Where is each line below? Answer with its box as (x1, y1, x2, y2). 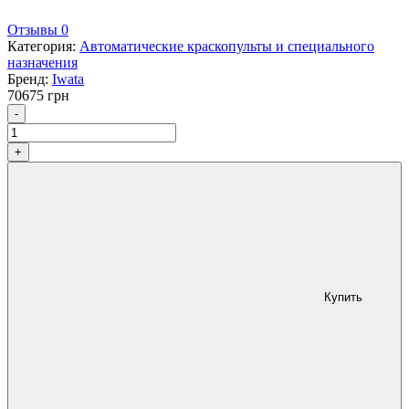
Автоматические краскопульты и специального (79, 38, 374, 55)
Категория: (7, 38, 79, 55)
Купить (324, 290, 362, 305)
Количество (25, 103, 98, 120)
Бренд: (7, 71, 52, 88)
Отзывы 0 (7, 22, 68, 38)
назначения (7, 55, 78, 71)
